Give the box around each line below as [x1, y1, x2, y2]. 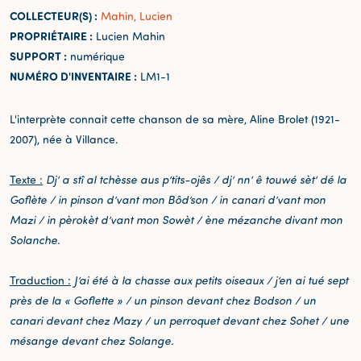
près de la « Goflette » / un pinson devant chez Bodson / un [10, 293, 316, 307]
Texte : [10, 172, 43, 186]
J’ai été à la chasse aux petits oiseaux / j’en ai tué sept [74, 272, 348, 287]
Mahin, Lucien [101, 8, 172, 23]
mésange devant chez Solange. [10, 333, 174, 347]
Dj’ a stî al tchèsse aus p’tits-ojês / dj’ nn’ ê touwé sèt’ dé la [46, 172, 346, 186]
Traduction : [10, 272, 71, 287]
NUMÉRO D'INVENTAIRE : [10, 68, 137, 84]
